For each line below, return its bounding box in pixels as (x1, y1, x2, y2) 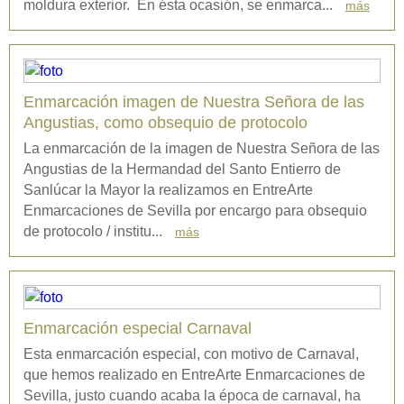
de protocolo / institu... (23, 224, 166, 240)
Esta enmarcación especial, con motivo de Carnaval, (23, 346, 359, 363)
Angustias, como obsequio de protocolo (23, 114, 308, 133)
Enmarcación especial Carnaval (23, 319, 252, 338)
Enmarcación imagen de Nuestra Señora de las (23, 93, 364, 112)
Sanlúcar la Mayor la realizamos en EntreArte (23, 182, 313, 198)
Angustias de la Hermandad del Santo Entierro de (23, 161, 341, 178)
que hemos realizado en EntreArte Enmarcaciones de (23, 367, 365, 383)
